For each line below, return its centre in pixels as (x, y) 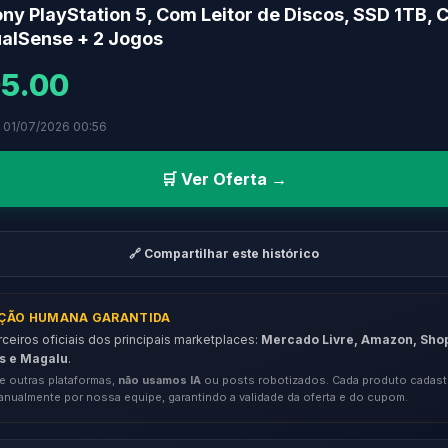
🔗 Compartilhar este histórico (224, 253)
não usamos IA (159, 380)
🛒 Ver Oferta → (224, 179)
